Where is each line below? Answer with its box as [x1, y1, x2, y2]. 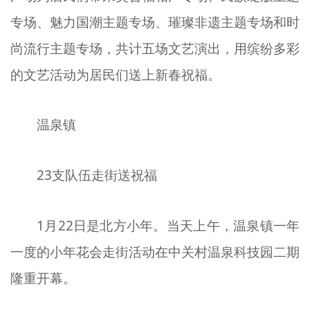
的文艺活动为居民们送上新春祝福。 [10, 65, 221, 84]
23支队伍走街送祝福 [37, 166, 158, 185]
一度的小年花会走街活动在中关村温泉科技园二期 [10, 242, 300, 261]
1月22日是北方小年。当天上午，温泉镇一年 [37, 216, 300, 235]
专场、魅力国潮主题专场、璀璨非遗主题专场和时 [10, 12, 300, 31]
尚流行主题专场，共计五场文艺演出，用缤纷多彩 [10, 39, 300, 57]
